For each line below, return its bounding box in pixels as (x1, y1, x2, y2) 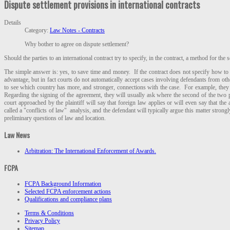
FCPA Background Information (25, 180, 101, 187)
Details (4, 18, 21, 26)
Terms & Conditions (25, 209, 74, 217)
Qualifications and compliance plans (25, 196, 112, 203)
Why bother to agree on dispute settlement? (25, 40, 129, 48)
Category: (25, 26, 50, 34)
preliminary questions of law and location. (4, 114, 106, 122)
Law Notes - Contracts (50, 26, 105, 34)
